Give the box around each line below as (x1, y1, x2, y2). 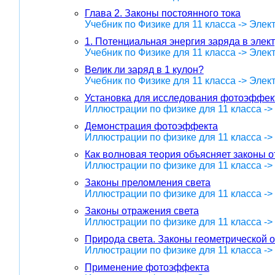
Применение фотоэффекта (84, 261, 209, 273)
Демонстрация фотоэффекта (84, 120, 218, 131)
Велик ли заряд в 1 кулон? (84, 64, 204, 75)
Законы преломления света (84, 177, 211, 188)
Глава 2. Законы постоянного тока (84, 7, 241, 18)
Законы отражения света (84, 205, 199, 216)
